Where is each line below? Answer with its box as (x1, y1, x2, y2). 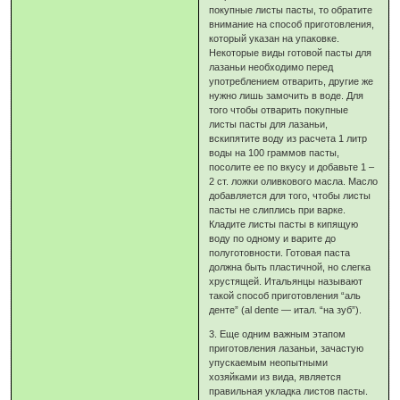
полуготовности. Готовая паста (209, 247, 351, 259)
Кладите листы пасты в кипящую (209, 219, 359, 230)
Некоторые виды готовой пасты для (209, 47, 372, 59)
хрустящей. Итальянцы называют (209, 276, 363, 287)
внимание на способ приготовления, (209, 19, 375, 30)
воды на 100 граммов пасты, (209, 147, 340, 159)
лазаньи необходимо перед (209, 62, 334, 73)
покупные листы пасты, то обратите (209, 4, 373, 16)
